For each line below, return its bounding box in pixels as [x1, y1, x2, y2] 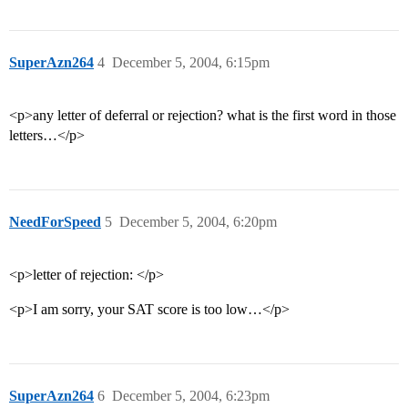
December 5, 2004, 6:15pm [112, 55, 270, 71]
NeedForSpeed [9, 214, 101, 230]
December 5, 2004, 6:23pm [112, 388, 270, 404]
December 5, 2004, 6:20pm [119, 214, 277, 230]
